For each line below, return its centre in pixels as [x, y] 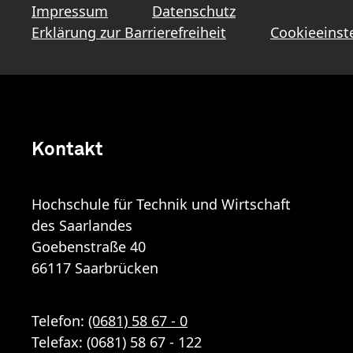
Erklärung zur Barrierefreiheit [129, 33]
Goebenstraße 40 [89, 247]
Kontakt [67, 150]
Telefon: [60, 321]
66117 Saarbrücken [95, 268]
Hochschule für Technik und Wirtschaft [163, 204]
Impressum [70, 11]
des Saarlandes [82, 226]
